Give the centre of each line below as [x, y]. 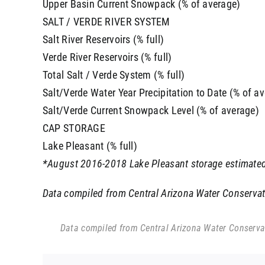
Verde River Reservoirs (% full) [107, 57]
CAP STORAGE [74, 128]
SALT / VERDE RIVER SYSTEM [106, 21]
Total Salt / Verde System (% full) [114, 75]
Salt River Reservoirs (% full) [103, 39]
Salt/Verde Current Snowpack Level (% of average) [151, 110]
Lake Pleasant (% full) [90, 146]
